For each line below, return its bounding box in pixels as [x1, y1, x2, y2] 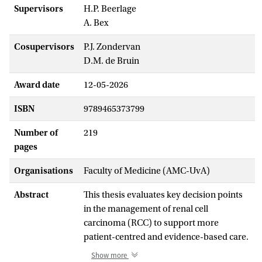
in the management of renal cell [84, 203, 208, 214]
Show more [91, 250, 127, 260]
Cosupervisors [14, 41, 74, 52]
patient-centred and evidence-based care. [84, 231, 249, 242]
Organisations [14, 165, 73, 176]
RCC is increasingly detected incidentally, [84, 245, 246, 256]
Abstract [14, 189, 49, 200]
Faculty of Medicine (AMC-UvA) [84, 165, 210, 176]
